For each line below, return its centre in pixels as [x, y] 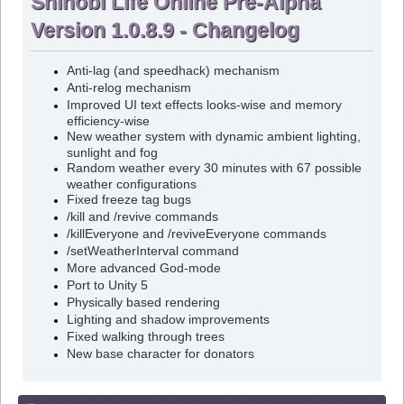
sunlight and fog [112, 153]
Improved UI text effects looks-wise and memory [204, 106]
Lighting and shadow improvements [168, 320]
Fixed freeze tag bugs [129, 200]
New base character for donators [160, 354]
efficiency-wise [108, 121]
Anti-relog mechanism [129, 88]
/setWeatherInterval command [152, 252]
